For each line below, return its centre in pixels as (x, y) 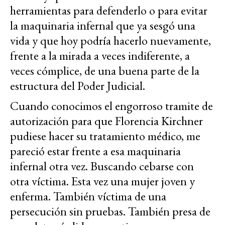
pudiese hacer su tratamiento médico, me (105, 136)
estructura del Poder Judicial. (78, 85)
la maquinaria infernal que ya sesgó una (103, 25)
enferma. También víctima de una (88, 196)
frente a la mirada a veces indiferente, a (100, 55)
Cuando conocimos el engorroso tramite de (111, 105)
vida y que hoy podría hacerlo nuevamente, (110, 40)
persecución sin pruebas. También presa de (110, 211)
